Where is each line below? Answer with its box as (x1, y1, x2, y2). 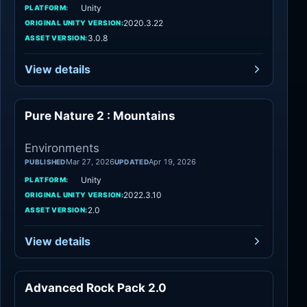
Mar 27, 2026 (65, 156, 114, 167)
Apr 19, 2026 (148, 156, 196, 167)
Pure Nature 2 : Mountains (25, 108, 175, 123)
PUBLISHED (25, 157, 66, 166)
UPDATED (114, 157, 149, 166)
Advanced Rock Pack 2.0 (25, 280, 167, 295)
